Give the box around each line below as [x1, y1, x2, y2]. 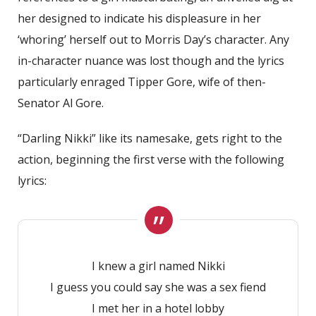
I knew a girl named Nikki [91, 257, 225, 274]
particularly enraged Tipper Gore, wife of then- [18, 73, 266, 90]
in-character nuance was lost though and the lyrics [18, 52, 284, 68]
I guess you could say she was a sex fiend [50, 279, 266, 295]
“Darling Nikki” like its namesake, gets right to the [18, 130, 282, 146]
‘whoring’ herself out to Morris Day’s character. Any [18, 31, 289, 47]
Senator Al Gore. [18, 95, 104, 111]
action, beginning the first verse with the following [18, 151, 284, 167]
